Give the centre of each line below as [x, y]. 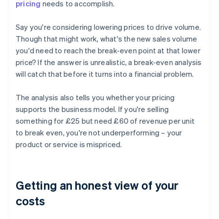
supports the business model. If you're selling [92, 109]
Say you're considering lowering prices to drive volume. [109, 27]
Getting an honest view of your [97, 185]
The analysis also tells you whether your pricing [95, 98]
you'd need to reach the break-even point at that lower [108, 51]
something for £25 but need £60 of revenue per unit [105, 121]
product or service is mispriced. [69, 144]
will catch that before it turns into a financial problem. [105, 74]
